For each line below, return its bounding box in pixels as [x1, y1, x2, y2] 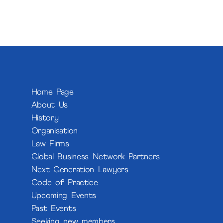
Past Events [31, 204, 76, 213]
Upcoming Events [31, 191, 97, 200]
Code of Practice [31, 178, 98, 187]
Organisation [31, 126, 78, 135]
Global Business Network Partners [31, 152, 160, 161]
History [31, 113, 59, 122]
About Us [31, 101, 68, 110]
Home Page [31, 88, 74, 97]
